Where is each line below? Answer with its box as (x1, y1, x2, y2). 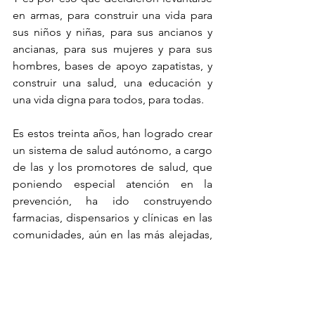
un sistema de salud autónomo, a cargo (13, 143, 212, 157)
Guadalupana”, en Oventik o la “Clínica (13, 295, 212, 309)
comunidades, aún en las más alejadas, (13, 227, 212, 241)
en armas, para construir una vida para (13, 8, 212, 22)
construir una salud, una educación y (13, 75, 212, 89)
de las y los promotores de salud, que (13, 160, 212, 174)
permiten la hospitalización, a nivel (13, 261, 212, 275)
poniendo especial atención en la (13, 176, 212, 191)
